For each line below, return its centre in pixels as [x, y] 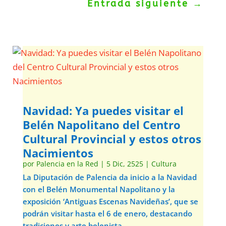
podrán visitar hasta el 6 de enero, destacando [107, 213]
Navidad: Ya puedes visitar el [103, 110]
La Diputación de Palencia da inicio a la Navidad [109, 177]
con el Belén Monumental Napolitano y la [99, 189]
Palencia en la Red [67, 164]
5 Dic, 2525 [125, 164]
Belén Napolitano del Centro [101, 125]
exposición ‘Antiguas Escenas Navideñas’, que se [110, 201]
